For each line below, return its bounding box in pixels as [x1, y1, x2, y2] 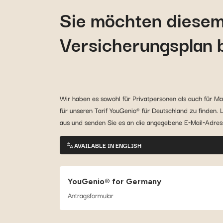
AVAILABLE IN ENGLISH [74, 140, 141, 150]
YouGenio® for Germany [67, 177, 161, 187]
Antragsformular [67, 190, 113, 201]
